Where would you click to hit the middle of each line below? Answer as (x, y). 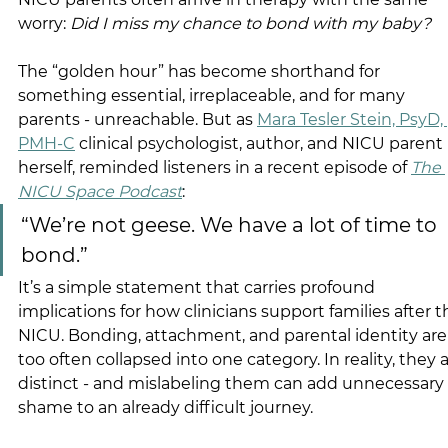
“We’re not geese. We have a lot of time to (231, 225)
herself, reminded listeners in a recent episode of (214, 168)
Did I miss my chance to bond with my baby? (250, 24)
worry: (44, 24)
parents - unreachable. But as (137, 120)
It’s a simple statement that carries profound (198, 288)
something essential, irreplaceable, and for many (213, 96)
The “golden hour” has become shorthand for (201, 72)
